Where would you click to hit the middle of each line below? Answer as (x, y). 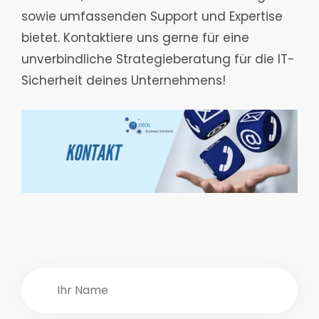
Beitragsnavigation (107, 223)
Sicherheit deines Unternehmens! (124, 81)
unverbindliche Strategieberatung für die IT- (158, 59)
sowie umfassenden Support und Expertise (152, 17)
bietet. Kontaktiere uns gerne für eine (135, 38)
